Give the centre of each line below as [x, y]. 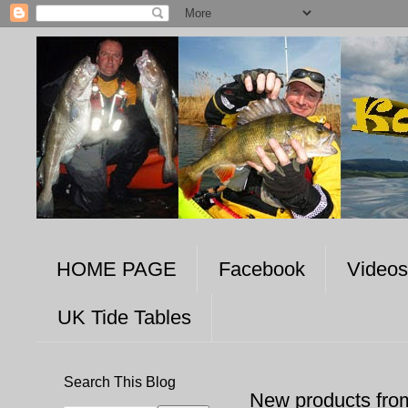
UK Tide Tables [124, 317]
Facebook [262, 270]
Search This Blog [120, 382]
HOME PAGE [117, 270]
